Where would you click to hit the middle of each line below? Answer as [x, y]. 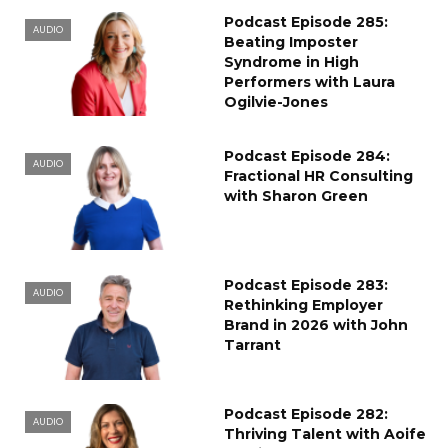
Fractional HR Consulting [318, 175]
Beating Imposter [291, 41]
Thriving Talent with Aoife [325, 433]
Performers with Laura [309, 81]
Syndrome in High [291, 61]
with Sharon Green [296, 195]
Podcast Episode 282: [306, 413]
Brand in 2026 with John [316, 324]
